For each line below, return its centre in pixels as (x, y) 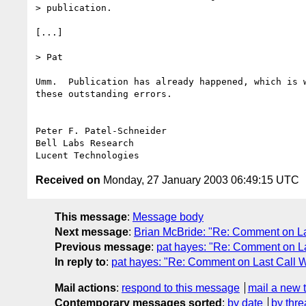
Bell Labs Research (85, 143)
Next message (92, 232)
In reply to (80, 262)
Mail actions (85, 288)
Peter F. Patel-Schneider (101, 130)
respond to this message (181, 288)
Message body (168, 217)
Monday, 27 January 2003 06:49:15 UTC (200, 180)
